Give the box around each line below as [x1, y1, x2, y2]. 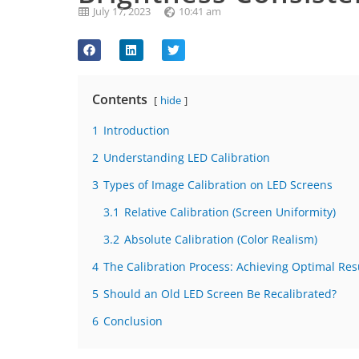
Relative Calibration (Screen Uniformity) [124, 204, 336, 220]
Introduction [103, 123, 170, 139]
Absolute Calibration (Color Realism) [124, 232, 317, 248]
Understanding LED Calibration [103, 150, 270, 166]
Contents [92, 91, 147, 109]
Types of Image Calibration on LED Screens [103, 177, 333, 193]
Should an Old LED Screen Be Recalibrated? [103, 286, 337, 302]
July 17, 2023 [93, 3, 151, 18]
